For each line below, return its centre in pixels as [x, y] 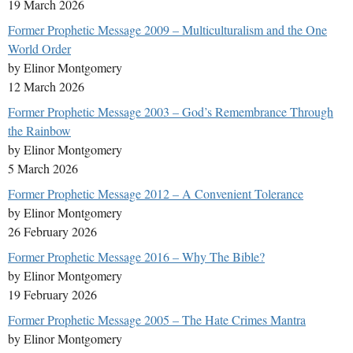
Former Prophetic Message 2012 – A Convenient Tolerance [156, 194]
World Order [39, 49]
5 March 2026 [43, 169]
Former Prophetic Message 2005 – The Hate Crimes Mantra [157, 320]
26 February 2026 [52, 232]
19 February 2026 [52, 295]
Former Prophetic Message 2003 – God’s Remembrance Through [171, 112]
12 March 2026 [46, 87]
